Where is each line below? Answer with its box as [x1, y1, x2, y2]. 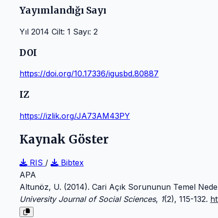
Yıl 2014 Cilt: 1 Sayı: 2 [19, 26, 98, 36]
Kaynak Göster [19, 131, 109, 147]
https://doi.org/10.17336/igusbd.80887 [19, 69, 159, 79]
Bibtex [58, 157, 84, 167]
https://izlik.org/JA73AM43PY [19, 110, 130, 121]
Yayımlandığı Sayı [19, 5, 107, 17]
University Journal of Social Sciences [19, 194, 156, 204]
